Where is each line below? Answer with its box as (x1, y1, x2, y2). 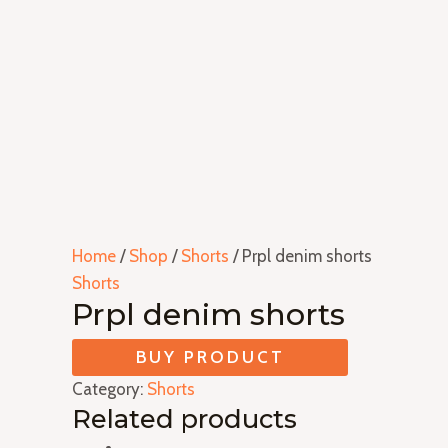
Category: (72, 379, 147, 399)
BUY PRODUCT (135, 347, 285, 367)
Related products (72, 403, 297, 434)
